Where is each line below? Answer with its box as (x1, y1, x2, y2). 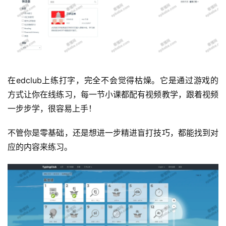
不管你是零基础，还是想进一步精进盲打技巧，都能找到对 (8, 128, 218, 138)
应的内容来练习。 (8, 142, 72, 152)
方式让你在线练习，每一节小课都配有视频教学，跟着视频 (8, 89, 218, 99)
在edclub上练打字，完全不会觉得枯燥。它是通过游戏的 (8, 75, 218, 85)
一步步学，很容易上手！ (8, 103, 96, 114)
